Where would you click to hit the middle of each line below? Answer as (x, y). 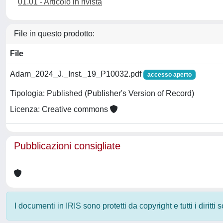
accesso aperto (169, 75)
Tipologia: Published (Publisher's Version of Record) (102, 94)
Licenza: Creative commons (60, 110)
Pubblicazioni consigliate (67, 146)
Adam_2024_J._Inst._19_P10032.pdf (77, 74)
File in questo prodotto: (54, 34)
